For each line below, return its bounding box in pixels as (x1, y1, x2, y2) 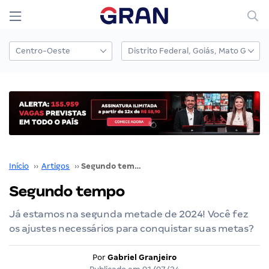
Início (9, 161, 29, 171)
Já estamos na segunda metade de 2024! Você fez (9, 208, 248, 220)
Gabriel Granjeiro (107, 252, 177, 262)
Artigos (41, 161, 70, 171)
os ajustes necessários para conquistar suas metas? (9, 222, 254, 234)
